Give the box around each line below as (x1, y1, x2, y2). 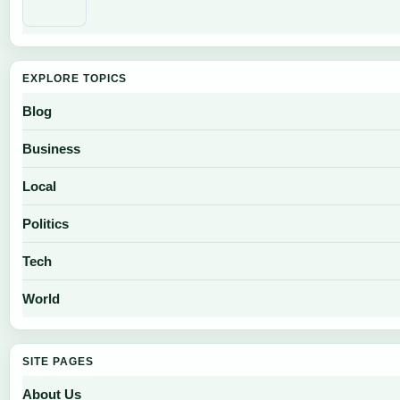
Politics (22, 215, 69, 231)
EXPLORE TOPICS (22, 71, 128, 85)
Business (22, 140, 80, 156)
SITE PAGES (22, 354, 94, 368)
